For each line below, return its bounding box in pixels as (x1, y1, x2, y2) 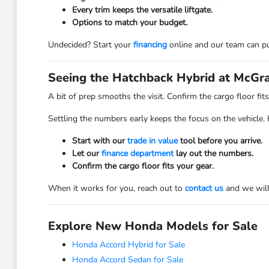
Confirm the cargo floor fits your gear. (71, 160, 214, 172)
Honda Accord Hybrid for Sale (71, 239, 185, 250)
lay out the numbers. (173, 148, 253, 159)
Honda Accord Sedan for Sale (71, 254, 183, 265)
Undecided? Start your (47, 39, 133, 50)
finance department (101, 148, 174, 159)
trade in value (127, 135, 178, 147)
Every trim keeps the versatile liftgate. (71, 4, 213, 16)
